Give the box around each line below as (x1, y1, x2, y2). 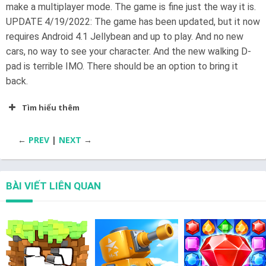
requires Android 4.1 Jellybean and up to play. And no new (6, 30, 243, 42)
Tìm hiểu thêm (22, 102, 80, 113)
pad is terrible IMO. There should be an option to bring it (6, 60, 238, 72)
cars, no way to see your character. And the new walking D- (6, 45, 251, 57)
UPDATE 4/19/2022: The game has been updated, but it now (6, 15, 260, 27)
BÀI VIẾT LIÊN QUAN (6, 179, 101, 192)
